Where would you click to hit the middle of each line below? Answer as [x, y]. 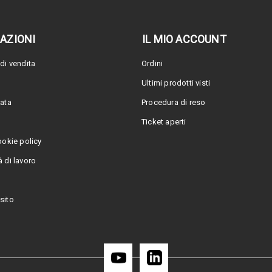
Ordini [152, 64]
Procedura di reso [174, 103]
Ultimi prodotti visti [176, 83]
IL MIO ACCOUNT [184, 39]
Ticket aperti [164, 122]
